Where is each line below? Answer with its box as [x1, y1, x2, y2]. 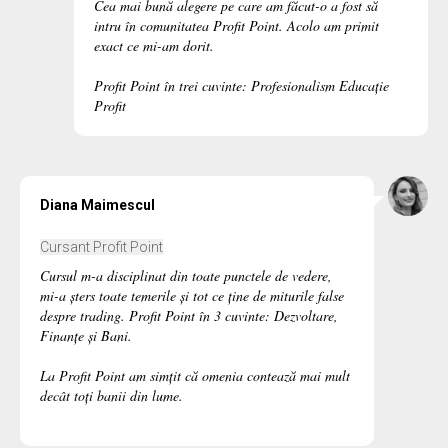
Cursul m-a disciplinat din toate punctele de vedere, [40, 266, 332, 286]
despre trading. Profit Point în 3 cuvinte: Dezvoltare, [40, 306, 338, 326]
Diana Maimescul [40, 197, 155, 214]
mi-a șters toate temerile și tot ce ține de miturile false [40, 286, 344, 306]
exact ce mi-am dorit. [94, 36, 214, 56]
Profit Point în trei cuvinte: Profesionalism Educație [94, 76, 389, 96]
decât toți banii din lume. [40, 386, 183, 406]
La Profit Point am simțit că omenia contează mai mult [40, 366, 350, 386]
